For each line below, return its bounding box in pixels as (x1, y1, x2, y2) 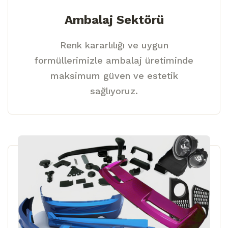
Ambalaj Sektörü (64, 12, 164, 27)
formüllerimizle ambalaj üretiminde (35, 54, 193, 66)
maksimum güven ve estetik (50, 70, 178, 81)
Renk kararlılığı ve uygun (60, 39, 168, 50)
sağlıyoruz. (90, 85, 138, 96)
